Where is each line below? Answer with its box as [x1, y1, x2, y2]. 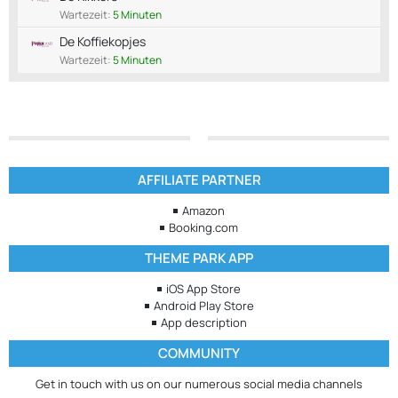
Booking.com [169, 219, 238, 236]
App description [160, 314, 247, 331]
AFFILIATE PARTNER [137, 171, 261, 190]
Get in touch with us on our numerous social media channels [36, 376, 362, 393]
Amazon [182, 203, 225, 219]
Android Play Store [153, 298, 254, 314]
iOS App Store [166, 281, 241, 298]
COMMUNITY [158, 344, 240, 363]
